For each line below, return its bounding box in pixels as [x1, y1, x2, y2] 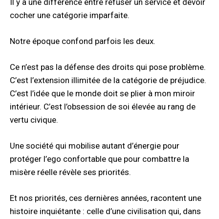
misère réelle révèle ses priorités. [10, 167, 131, 177]
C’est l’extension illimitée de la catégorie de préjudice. [10, 75, 206, 85]
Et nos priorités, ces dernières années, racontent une [10, 193, 201, 203]
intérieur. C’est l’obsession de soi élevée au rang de [10, 101, 196, 111]
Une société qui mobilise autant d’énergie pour [10, 140, 179, 151]
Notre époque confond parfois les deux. [10, 36, 155, 46]
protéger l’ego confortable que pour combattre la [10, 153, 189, 164]
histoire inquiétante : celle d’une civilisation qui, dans [10, 206, 201, 216]
